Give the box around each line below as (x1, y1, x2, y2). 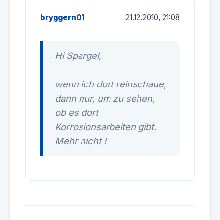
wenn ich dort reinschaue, (55, 79, 166, 89)
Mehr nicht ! (55, 136, 106, 146)
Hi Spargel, (55, 50, 101, 61)
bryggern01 (40, 13, 84, 22)
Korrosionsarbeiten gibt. (55, 121, 156, 132)
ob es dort (55, 107, 98, 118)
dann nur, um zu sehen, (55, 93, 155, 104)
